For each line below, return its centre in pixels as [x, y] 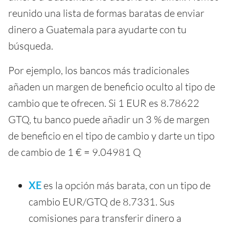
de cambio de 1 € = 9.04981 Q [75, 152]
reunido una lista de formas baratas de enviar [106, 13]
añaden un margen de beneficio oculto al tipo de [112, 87]
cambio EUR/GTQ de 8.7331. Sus [102, 202]
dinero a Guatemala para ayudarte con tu [97, 30]
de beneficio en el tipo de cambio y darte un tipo [111, 136]
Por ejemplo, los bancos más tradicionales [99, 71]
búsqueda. [31, 46]
